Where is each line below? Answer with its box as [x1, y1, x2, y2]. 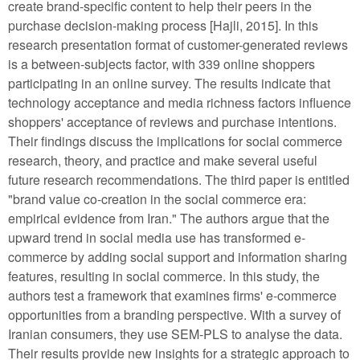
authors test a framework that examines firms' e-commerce [8, 285, 337, 305]
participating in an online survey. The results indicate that [8, 73, 330, 92]
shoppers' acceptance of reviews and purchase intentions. [8, 112, 337, 131]
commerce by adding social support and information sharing [8, 247, 347, 266]
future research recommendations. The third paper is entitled [8, 170, 350, 189]
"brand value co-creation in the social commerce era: [8, 189, 306, 208]
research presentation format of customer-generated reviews [8, 35, 348, 54]
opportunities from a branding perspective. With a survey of [8, 305, 341, 324]
